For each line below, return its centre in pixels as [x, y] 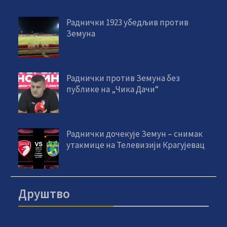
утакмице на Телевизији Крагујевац [136, 145]
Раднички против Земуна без [123, 78]
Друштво [44, 193]
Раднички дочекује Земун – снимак [135, 134]
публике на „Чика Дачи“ [113, 89]
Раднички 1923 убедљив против [128, 22]
